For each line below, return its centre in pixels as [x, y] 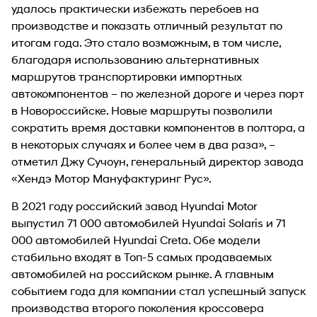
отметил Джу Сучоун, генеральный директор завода [157, 161]
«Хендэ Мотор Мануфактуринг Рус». [111, 178]
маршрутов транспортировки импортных [127, 76]
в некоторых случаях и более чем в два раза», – [143, 144]
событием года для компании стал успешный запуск [158, 290]
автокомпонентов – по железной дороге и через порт [158, 93]
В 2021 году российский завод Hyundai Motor [134, 205]
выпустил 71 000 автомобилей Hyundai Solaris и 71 [149, 222]
